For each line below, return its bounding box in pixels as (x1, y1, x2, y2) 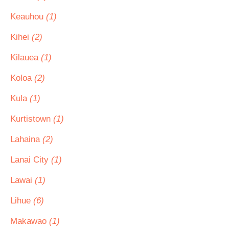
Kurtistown (10, 114, 53, 124)
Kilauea (10, 53, 41, 62)
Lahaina (10, 134, 42, 144)
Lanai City (10, 155, 51, 165)
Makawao (10, 216, 49, 226)
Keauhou (10, 12, 46, 21)
